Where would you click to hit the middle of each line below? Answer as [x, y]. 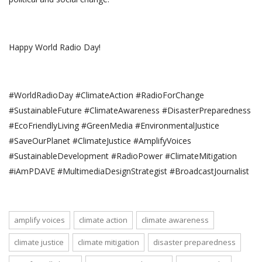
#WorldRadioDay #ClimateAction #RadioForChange [106, 95]
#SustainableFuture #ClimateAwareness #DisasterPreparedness [130, 110]
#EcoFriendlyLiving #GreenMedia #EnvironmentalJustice [114, 125]
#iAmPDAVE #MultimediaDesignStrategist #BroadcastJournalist [129, 171]
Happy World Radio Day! [55, 47]
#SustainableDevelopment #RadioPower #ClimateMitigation [123, 156]
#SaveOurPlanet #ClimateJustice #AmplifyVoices [100, 140]
